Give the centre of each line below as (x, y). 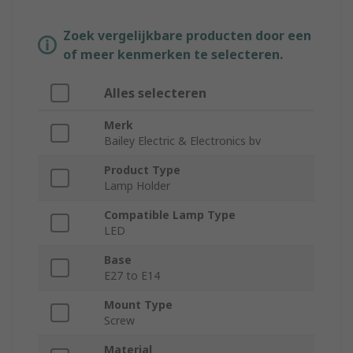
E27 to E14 (132, 276)
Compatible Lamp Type (170, 215)
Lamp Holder (137, 186)
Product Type (142, 170)
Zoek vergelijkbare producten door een (187, 36)
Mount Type (138, 305)
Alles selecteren (155, 93)
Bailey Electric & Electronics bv (182, 141)
